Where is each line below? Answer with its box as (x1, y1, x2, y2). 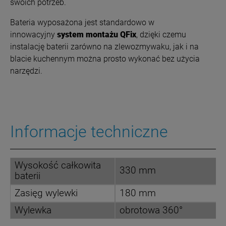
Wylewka (15, 204, 51, 216)
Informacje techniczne (10, 122, 168, 141)
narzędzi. (10, 66, 42, 76)
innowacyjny (10, 29, 57, 39)
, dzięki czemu (136, 29, 186, 39)
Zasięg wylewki (15, 187, 80, 199)
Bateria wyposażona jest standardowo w (10, 17, 154, 27)
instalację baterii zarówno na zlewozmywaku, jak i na (10, 41, 199, 51)
